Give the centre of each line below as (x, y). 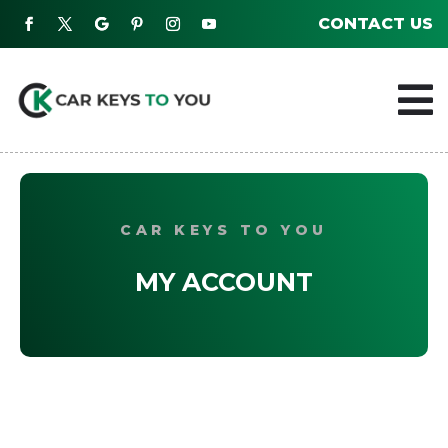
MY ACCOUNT (224, 282)
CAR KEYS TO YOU (224, 230)
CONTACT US (375, 23)
